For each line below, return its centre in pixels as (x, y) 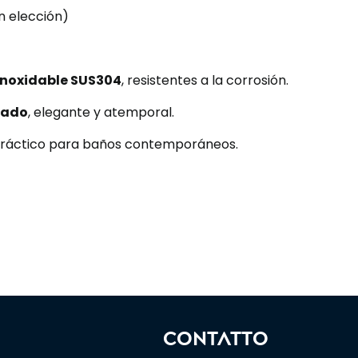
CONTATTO (216, 338)
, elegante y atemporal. (101, 112)
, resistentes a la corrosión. (205, 80)
